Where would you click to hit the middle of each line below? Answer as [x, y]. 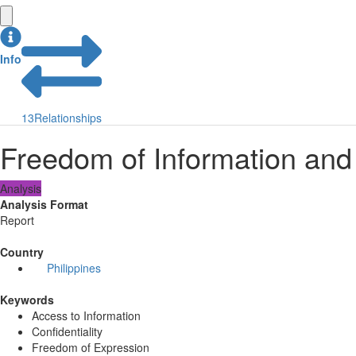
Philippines [74, 268]
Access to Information [86, 316]
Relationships [68, 118]
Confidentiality [67, 332]
